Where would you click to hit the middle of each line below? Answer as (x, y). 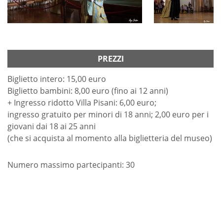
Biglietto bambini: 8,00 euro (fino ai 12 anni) (88, 91)
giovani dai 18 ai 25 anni (52, 127)
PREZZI (110, 59)
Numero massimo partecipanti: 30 (71, 165)
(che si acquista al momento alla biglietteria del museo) (110, 138)
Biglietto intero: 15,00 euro (57, 79)
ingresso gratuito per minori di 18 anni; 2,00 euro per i (108, 115)
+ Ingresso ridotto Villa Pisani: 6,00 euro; (82, 103)
